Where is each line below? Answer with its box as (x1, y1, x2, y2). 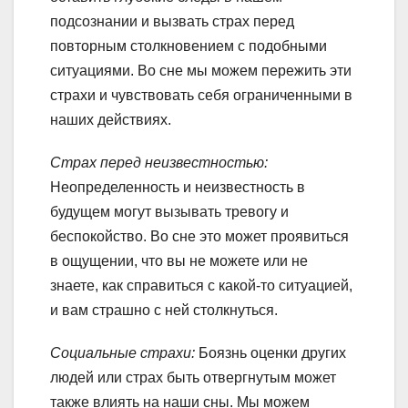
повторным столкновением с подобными (50, 37, 327, 54)
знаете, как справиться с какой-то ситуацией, (50, 277, 352, 293)
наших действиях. (50, 111, 171, 127)
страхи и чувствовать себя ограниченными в (50, 87, 352, 103)
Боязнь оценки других (195, 344, 346, 361)
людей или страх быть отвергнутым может (50, 369, 336, 385)
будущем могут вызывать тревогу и (50, 203, 289, 219)
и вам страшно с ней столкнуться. (50, 301, 278, 318)
